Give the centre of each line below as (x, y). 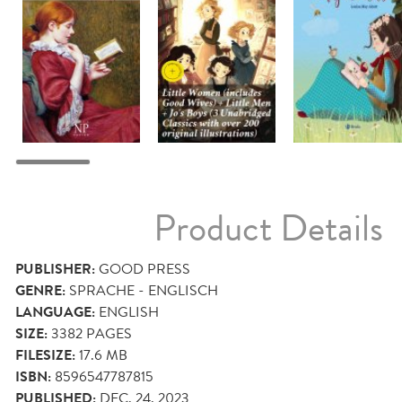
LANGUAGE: (55, 313)
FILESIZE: (45, 356)
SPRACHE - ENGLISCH (144, 291)
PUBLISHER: (55, 270)
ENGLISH (129, 312)
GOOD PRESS (144, 269)
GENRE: (40, 291)
